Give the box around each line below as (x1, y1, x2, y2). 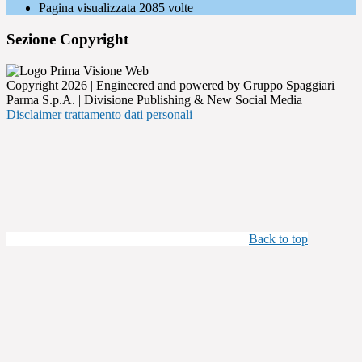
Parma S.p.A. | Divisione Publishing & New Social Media (6, 92, 302, 107)
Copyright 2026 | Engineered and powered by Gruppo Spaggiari (6, 78, 335, 92)
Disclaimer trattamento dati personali (6, 107, 192, 121)
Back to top (249, 231, 308, 246)
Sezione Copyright (6, 31, 128, 48)
